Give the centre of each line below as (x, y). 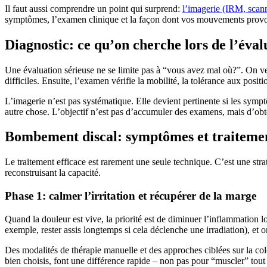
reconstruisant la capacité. (53, 173)
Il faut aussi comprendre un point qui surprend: (94, 8)
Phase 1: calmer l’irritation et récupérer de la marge (131, 196)
